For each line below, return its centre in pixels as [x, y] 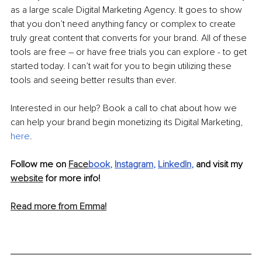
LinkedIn [175, 165]
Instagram [134, 165]
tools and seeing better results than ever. [94, 80]
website [27, 179]
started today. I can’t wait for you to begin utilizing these [122, 66]
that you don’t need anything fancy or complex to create [124, 24]
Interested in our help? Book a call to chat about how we [125, 108]
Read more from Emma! [58, 207]
